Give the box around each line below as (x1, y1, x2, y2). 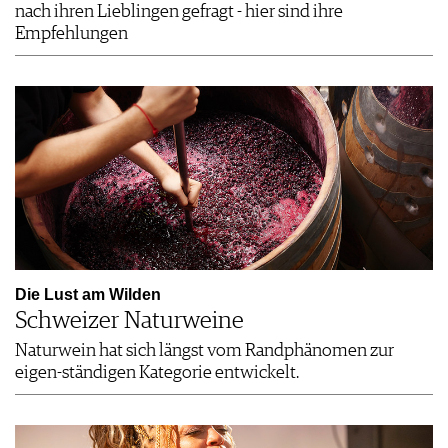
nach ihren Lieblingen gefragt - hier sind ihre (15, 3, 343, 22)
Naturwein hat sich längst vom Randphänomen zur (15, 342, 394, 361)
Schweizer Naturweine (15, 309, 244, 334)
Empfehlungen (15, 25, 128, 44)
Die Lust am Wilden (15, 286, 161, 304)
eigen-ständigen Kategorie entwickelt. (15, 364, 299, 383)
